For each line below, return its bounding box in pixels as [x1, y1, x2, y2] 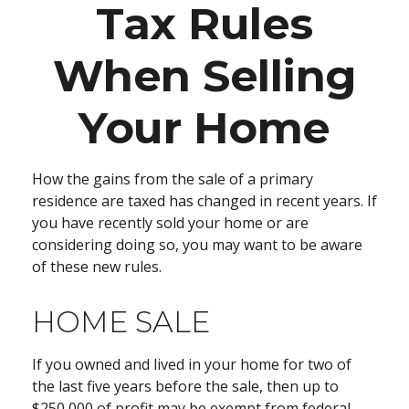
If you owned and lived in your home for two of [32, 354, 351, 374]
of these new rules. [32, 257, 162, 277]
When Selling [52, 49, 357, 102]
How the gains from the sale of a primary [32, 169, 313, 189]
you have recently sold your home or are [32, 213, 309, 233]
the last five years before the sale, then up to [32, 376, 339, 396]
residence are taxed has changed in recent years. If [32, 191, 377, 211]
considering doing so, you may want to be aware [32, 235, 362, 255]
